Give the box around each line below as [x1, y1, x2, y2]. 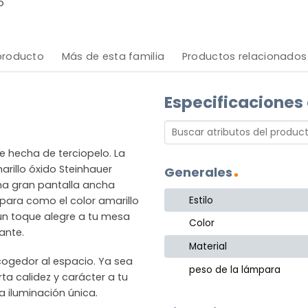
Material [189, 240, 228, 254]
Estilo [189, 193, 214, 207]
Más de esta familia [61, 49, 165, 63]
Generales [164, 164, 232, 181]
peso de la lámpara [189, 263, 281, 276]
